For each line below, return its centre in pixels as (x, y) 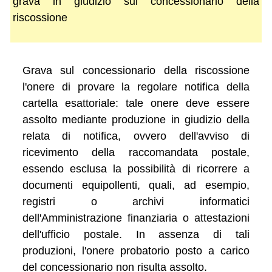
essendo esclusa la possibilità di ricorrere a (136, 168)
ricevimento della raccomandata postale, (136, 152)
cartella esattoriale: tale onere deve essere (136, 103)
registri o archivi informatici (136, 201)
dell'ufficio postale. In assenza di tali (136, 234)
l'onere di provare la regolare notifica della (136, 87)
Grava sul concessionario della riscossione (136, 70)
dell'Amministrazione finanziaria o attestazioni (136, 218)
